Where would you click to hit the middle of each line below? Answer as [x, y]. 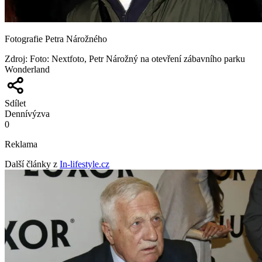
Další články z [31, 164]
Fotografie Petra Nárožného [56, 39]
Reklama [21, 144]
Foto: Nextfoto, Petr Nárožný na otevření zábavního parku [137, 58]
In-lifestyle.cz [85, 164]
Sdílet [15, 103]
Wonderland [27, 69]
